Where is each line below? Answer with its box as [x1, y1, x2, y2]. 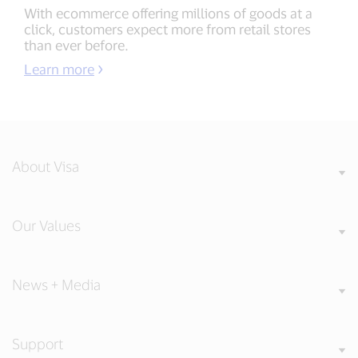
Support [12, 335, 63, 353]
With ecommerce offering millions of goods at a [24, 5, 312, 22]
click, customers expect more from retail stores [24, 21, 311, 38]
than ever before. [24, 37, 129, 54]
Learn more [24, 61, 94, 78]
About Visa [12, 157, 79, 176]
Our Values [12, 217, 81, 235]
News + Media [12, 276, 101, 294]
